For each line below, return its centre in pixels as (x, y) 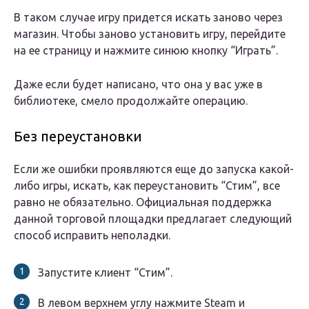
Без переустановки (78, 137)
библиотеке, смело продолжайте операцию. (131, 101)
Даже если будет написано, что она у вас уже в (138, 84)
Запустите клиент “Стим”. (105, 273)
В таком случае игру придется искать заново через (148, 18)
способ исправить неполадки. (92, 236)
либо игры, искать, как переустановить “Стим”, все (147, 186)
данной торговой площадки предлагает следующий (153, 219)
